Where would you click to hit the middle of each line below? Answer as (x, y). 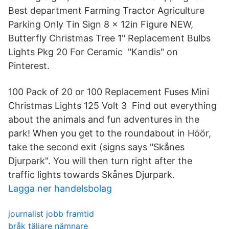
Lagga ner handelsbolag (60, 188)
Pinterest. (29, 66)
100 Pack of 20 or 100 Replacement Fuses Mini (109, 92)
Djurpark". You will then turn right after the (100, 161)
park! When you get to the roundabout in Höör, (110, 133)
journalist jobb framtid (51, 214)
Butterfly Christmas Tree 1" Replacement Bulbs (109, 38)
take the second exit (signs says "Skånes (96, 147)
